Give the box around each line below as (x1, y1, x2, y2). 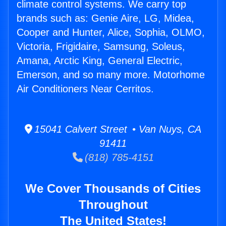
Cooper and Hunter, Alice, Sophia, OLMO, (17, 27, 205, 38)
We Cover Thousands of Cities (25, 182, 201, 196)
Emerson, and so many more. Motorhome (17, 69, 205, 81)
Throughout (78, 198, 148, 212)
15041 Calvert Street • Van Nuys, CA (32, 124, 201, 135)
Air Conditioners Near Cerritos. (17, 83, 154, 95)
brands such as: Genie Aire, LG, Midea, (17, 13, 194, 24)
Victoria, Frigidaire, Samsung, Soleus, (17, 41, 185, 52)
